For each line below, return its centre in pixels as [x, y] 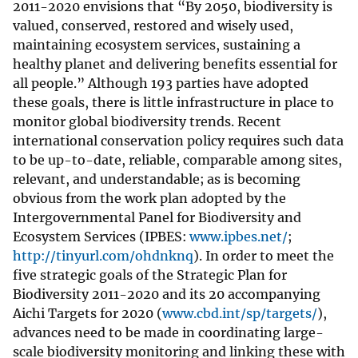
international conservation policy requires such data [178, 141]
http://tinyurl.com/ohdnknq [103, 256]
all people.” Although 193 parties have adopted [161, 84]
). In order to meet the [264, 256]
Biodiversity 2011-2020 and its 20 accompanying [167, 294]
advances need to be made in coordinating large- [168, 333]
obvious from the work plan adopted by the [149, 199]
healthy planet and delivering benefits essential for [175, 64]
